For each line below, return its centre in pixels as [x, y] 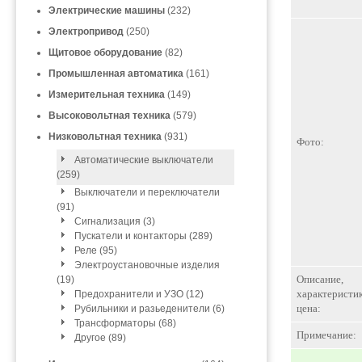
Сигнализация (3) [115, 221]
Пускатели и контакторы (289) [143, 236]
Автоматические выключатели [144, 160]
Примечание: [326, 335]
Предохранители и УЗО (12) [139, 294]
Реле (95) [96, 250]
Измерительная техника [107, 95]
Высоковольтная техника [109, 116]
